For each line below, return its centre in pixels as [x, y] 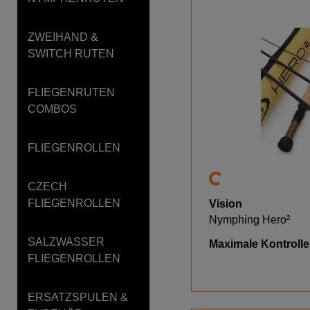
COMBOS [52, 109]
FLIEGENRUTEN [71, 92]
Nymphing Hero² [249, 219]
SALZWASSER [66, 242]
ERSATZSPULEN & [78, 297]
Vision [225, 203]
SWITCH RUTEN [71, 54]
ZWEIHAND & [63, 37]
